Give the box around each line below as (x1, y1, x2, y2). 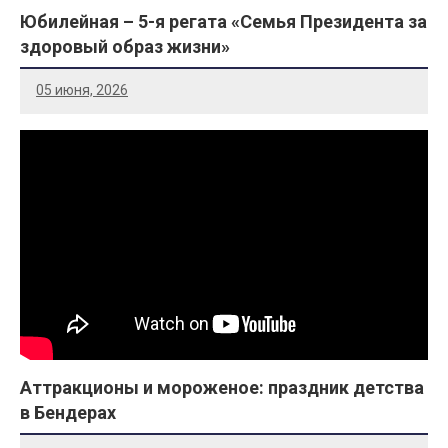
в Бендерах (20, 402, 116, 424)
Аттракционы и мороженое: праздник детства (20, 377, 424, 399)
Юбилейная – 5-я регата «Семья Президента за (20, 10, 427, 32)
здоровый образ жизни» (20, 35, 230, 57)
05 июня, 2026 (36, 82, 128, 99)
